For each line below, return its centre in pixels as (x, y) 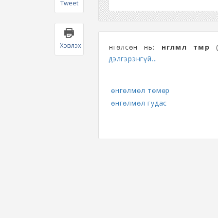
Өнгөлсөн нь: (135, 47)
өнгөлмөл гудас (139, 103)
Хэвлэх (71, 45)
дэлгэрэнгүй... (133, 59)
